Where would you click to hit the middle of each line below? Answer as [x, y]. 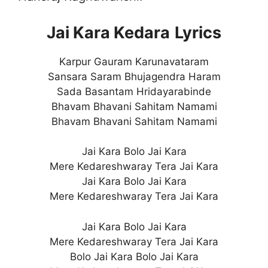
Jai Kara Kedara [108, 32]
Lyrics [198, 32]
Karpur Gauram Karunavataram [134, 61]
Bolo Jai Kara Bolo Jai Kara [134, 256]
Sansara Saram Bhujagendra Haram [134, 76]
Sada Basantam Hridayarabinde [134, 91]
